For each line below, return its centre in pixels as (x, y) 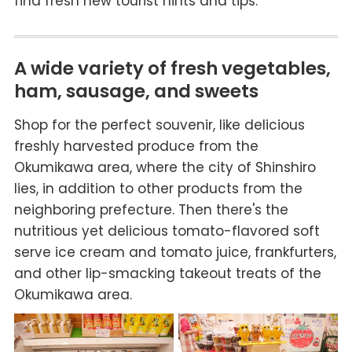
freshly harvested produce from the (136, 147)
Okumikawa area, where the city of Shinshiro (165, 168)
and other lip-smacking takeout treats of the (167, 274)
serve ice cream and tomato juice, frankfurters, (175, 253)
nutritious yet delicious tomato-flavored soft (167, 231)
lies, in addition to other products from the (158, 189)
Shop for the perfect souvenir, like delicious (159, 125)
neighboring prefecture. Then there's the (151, 210)
